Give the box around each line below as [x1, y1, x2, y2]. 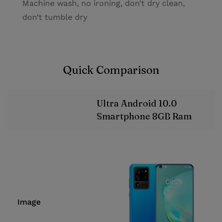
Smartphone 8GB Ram [97, 111, 192, 122]
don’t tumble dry [22, 12, 87, 22]
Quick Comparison [62, 63, 160, 77]
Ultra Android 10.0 [97, 98, 177, 109]
